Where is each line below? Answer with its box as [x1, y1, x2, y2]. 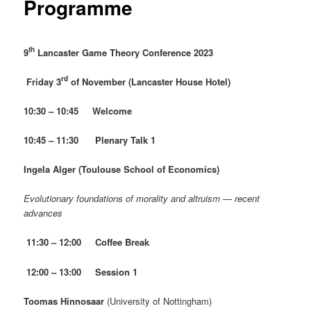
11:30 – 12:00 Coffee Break [26, 235, 150, 249]
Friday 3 [26, 74, 62, 88]
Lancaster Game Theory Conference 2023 [35, 45, 214, 59]
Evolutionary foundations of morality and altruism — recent [24, 192, 260, 205]
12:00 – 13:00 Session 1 [26, 264, 152, 278]
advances [24, 206, 63, 220]
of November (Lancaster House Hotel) [68, 74, 231, 88]
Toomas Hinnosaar [24, 294, 105, 308]
